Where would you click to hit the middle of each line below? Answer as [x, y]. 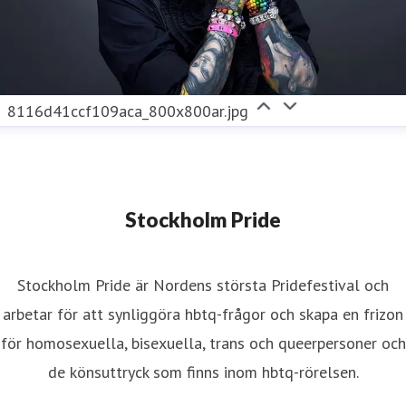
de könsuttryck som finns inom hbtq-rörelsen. [203, 372]
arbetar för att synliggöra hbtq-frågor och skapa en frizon [203, 314]
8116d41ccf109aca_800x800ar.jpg [128, 111]
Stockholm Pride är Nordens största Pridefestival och [203, 285]
